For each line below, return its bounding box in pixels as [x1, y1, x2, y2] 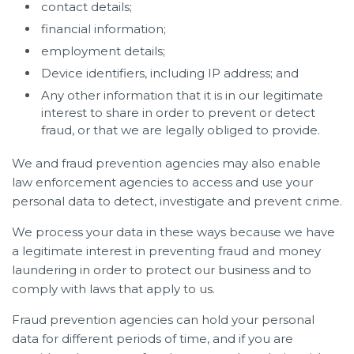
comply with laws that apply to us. [12, 281, 215, 296]
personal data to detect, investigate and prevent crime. [12, 193, 342, 209]
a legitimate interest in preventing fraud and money [12, 243, 321, 258]
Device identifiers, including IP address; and [41, 65, 299, 81]
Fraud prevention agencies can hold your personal [12, 311, 314, 327]
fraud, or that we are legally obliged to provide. [41, 122, 320, 137]
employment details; [41, 43, 165, 58]
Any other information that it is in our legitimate [41, 87, 323, 103]
